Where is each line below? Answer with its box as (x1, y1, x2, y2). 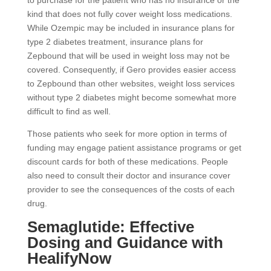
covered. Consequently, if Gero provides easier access (27, 65, 236, 75)
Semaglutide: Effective (27, 218, 194, 237)
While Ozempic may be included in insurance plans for (27, 23, 235, 33)
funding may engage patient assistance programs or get (27, 143, 241, 153)
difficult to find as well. (27, 106, 111, 117)
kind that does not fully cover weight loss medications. (27, 9, 232, 19)
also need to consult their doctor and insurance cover (27, 171, 230, 181)
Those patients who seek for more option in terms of (27, 129, 227, 139)
